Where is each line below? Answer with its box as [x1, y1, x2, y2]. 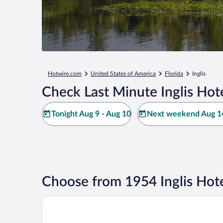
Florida [165, 71, 183, 77]
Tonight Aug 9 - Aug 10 [51, 110, 131, 118]
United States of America [91, 71, 156, 77]
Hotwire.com [48, 71, 82, 77]
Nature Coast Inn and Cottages [41, 196, 149, 204]
